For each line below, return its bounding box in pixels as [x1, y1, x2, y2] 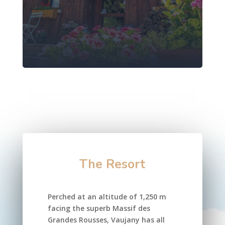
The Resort [79, 155, 146, 173]
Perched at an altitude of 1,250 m [47, 191, 166, 201]
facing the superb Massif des [47, 203, 150, 213]
